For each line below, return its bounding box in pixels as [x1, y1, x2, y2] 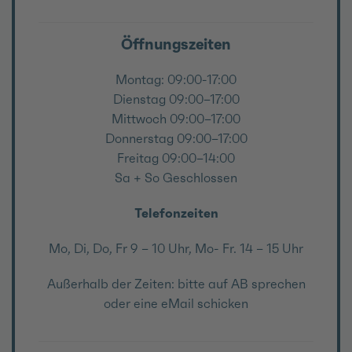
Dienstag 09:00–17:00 [112, 90, 240, 107]
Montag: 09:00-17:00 [115, 71, 236, 87]
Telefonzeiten [134, 204, 218, 221]
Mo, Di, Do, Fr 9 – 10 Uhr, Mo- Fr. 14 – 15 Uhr [49, 240, 303, 256]
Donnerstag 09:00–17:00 [104, 130, 247, 146]
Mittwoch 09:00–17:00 [112, 110, 240, 126]
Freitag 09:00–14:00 [117, 149, 235, 166]
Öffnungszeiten [121, 34, 231, 53]
